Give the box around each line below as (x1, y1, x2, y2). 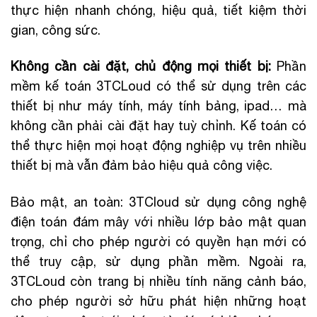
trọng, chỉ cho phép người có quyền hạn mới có (11, 234, 306, 249)
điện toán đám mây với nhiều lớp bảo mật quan (11, 214, 306, 229)
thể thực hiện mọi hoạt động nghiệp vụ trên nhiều (11, 138, 306, 154)
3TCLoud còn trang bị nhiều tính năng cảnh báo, (11, 273, 306, 289)
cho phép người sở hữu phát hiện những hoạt (11, 293, 306, 309)
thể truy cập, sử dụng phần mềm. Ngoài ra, (11, 253, 306, 269)
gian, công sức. (11, 22, 100, 38)
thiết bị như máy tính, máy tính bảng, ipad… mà (11, 98, 306, 114)
